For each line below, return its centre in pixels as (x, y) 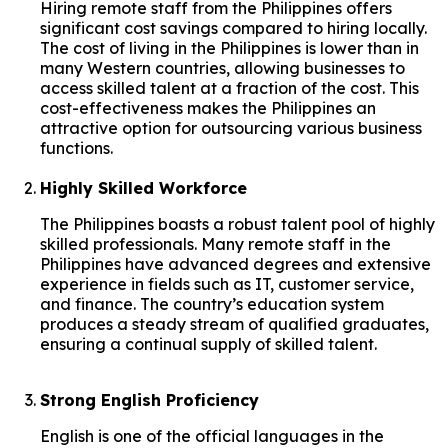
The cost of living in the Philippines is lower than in (229, 47)
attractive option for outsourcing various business (231, 127)
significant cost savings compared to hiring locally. (233, 27)
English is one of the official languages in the (212, 435)
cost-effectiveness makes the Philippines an (208, 107)
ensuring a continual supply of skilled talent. (208, 343)
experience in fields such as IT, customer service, (227, 283)
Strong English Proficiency (149, 399)
